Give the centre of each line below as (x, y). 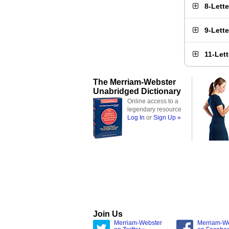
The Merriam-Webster (134, 82)
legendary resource (154, 109)
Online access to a (153, 101)
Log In (136, 118)
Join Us (108, 214)
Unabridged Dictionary (137, 91)
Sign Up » (167, 118)
